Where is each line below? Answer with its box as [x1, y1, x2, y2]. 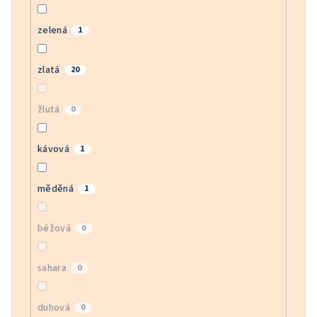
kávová [37, 142, 70, 157]
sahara [37, 261, 67, 276]
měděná [37, 182, 74, 197]
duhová [37, 301, 71, 316]
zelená [37, 23, 68, 38]
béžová [37, 221, 71, 236]
